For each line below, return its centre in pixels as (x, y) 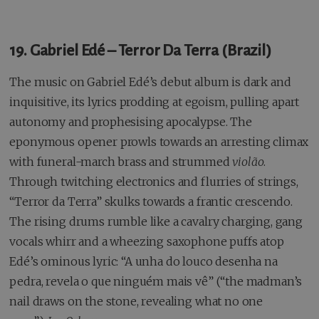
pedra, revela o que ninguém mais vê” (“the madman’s (156, 281)
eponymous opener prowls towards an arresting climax (159, 141)
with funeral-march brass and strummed (121, 161)
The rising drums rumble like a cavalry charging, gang (156, 221)
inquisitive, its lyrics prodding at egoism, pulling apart (155, 101)
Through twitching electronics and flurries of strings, (154, 181)
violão (248, 161)
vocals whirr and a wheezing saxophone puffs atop (147, 241)
